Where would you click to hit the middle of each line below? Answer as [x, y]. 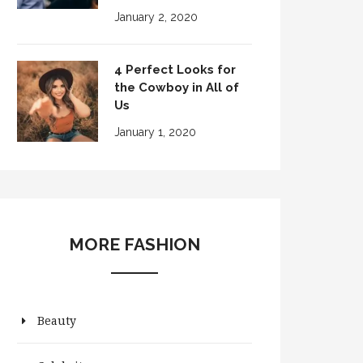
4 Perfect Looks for [175, 70]
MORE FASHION [135, 244]
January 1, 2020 [155, 132]
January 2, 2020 [156, 17]
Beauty [57, 320]
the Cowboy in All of [177, 88]
